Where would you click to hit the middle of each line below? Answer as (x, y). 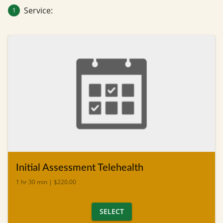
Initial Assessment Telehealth (80, 167)
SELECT (111, 211)
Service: (39, 10)
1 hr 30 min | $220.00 (46, 182)
